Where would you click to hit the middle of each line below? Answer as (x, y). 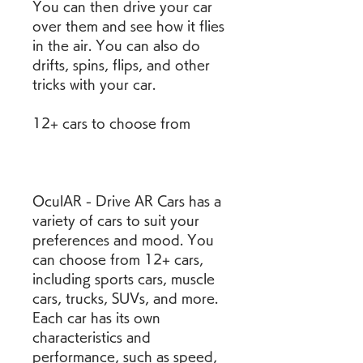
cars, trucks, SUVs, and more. (125, 298)
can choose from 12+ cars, (118, 259)
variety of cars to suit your (116, 220)
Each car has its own (96, 318)
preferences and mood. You (123, 240)
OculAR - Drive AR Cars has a (127, 201)
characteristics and (92, 337)
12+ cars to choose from (111, 123)
